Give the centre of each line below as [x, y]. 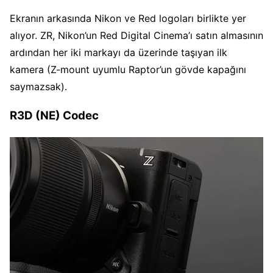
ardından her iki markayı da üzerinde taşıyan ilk [119, 52]
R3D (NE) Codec [54, 116]
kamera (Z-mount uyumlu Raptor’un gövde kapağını [128, 69]
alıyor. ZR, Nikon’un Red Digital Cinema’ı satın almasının [136, 35]
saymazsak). [38, 86]
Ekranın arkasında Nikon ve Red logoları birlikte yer [128, 18]
